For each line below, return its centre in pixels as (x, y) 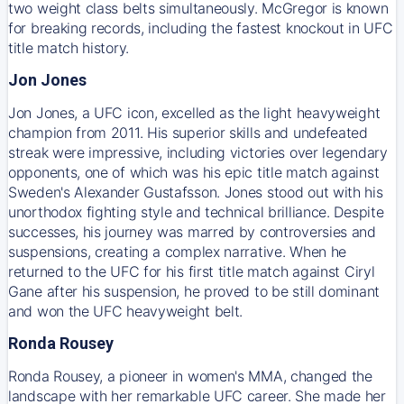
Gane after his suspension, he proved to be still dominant (194, 291)
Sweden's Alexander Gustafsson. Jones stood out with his (196, 192)
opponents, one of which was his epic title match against (194, 172)
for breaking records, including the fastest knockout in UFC (201, 28)
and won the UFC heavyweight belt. (126, 311)
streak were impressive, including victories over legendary (198, 152)
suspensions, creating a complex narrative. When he (178, 251)
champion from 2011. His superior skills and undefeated (188, 132)
